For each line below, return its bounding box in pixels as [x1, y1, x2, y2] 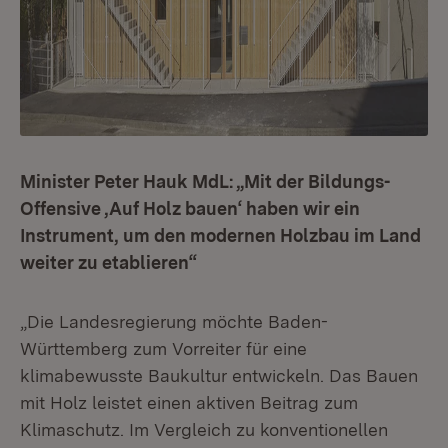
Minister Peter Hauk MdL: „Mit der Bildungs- [20, 171, 390, 192]
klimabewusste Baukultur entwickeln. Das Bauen [20, 365, 418, 386]
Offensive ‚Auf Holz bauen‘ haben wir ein [20, 198, 360, 219]
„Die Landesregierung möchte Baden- [20, 311, 328, 332]
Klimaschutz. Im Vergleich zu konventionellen [20, 419, 388, 440]
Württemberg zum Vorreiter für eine [20, 338, 307, 359]
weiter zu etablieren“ [20, 252, 197, 273]
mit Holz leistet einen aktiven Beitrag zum [20, 392, 358, 413]
